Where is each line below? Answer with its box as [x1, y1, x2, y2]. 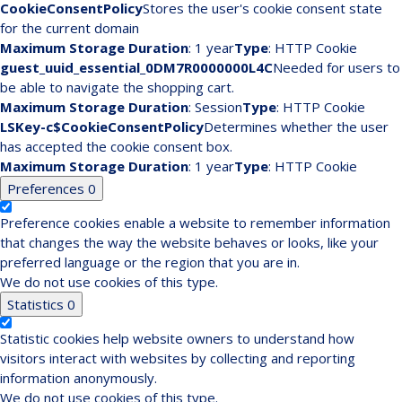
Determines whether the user [204, 118, 389, 136]
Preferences [7, 179, 88, 198]
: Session [188, 98, 242, 117]
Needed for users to [273, 58, 400, 77]
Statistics [7, 295, 67, 314]
